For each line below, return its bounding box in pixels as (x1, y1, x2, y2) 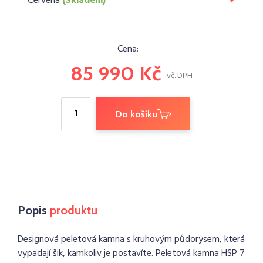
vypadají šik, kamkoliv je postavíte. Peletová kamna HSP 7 (18, 246, 245, 261)
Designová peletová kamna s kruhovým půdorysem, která (18, 232, 245, 247)
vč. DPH (167, 70, 193, 82)
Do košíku (115, 109, 157, 120)
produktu (50, 203, 97, 217)
